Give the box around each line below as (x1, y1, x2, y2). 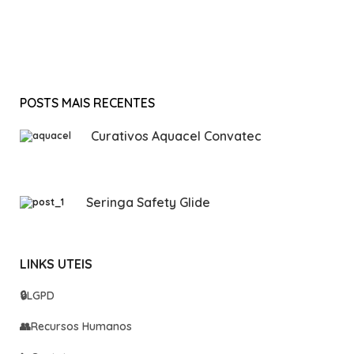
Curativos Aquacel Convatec (91, 127, 262, 144)
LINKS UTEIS (20, 255, 92, 272)
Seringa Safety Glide (86, 194, 210, 210)
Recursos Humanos (31, 318, 132, 333)
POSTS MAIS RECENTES (20, 94, 155, 111)
